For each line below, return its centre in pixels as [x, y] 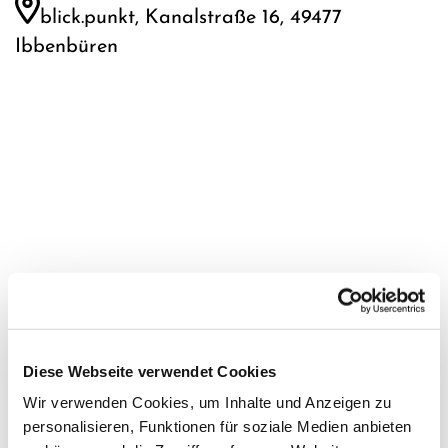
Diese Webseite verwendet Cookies [149, 371]
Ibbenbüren [66, 46]
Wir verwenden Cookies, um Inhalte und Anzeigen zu [207, 402]
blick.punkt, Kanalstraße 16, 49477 [191, 18]
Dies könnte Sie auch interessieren [166, 418]
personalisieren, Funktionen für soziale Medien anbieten [217, 426]
